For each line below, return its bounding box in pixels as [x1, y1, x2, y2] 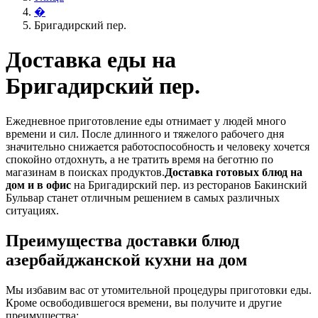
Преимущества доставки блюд [6, 231, 239, 250]
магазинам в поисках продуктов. [6, 165, 165, 178]
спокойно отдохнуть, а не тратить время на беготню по [6, 153, 273, 165]
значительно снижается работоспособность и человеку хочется [6, 140, 309, 153]
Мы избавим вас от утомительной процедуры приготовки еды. [6, 283, 312, 296]
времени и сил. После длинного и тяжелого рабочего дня [6, 127, 284, 140]
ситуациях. [6, 204, 59, 216]
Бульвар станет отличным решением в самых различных [6, 191, 280, 204]
